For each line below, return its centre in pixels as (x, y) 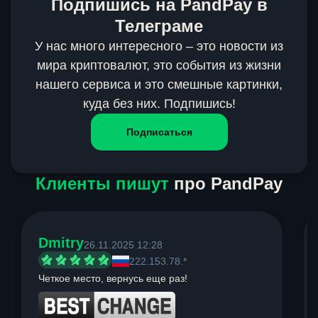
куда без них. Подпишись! (159, 104)
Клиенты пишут (102, 184)
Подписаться (159, 132)
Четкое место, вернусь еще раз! (113, 279)
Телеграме (159, 26)
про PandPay (226, 184)
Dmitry (61, 243)
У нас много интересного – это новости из (159, 46)
